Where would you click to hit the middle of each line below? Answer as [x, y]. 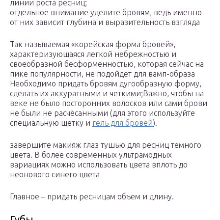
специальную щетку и [51, 123]
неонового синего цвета [55, 175]
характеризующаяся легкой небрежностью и [93, 54]
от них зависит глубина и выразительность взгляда [105, 22]
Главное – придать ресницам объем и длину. [92, 197]
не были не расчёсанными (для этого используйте [102, 113]
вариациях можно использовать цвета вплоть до [99, 165]
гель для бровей [123, 123]
